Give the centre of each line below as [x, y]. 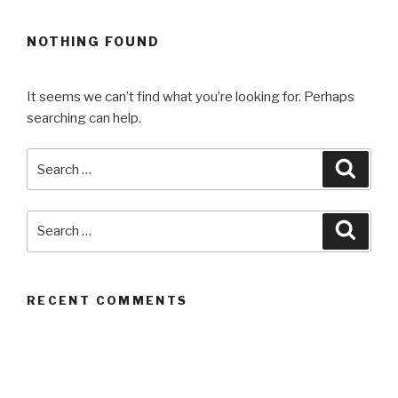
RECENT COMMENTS [107, 300]
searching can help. [84, 118]
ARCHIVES [67, 373]
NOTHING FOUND [93, 41]
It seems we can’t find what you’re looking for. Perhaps [191, 96]
